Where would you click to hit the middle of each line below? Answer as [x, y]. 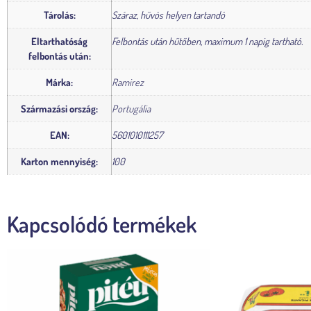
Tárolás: [59, 15]
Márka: [59, 82]
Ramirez [128, 82]
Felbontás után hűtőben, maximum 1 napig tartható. [207, 41]
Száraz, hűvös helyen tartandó [168, 15]
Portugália [131, 109]
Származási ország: [59, 109]
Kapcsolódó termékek [102, 224]
